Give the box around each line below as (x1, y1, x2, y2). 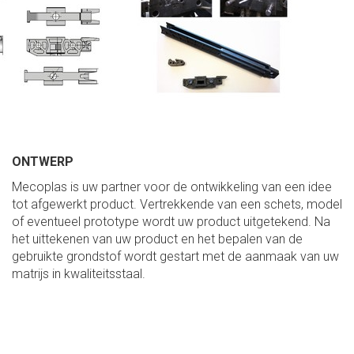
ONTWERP (12, 153, 73, 169)
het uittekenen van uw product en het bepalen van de (12, 231, 303, 247)
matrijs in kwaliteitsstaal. (12, 265, 145, 281)
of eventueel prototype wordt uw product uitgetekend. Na (12, 213, 330, 229)
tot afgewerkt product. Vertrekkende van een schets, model (12, 196, 342, 212)
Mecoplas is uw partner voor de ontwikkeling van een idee (12, 179, 332, 194)
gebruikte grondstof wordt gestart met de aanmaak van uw (12, 248, 339, 264)
